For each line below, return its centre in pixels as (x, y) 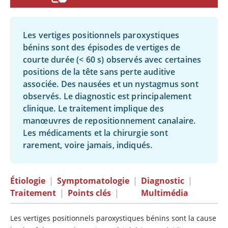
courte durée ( (51, 60)
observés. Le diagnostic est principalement (107, 96)
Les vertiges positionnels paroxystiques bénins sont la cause (113, 218)
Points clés (89, 193)
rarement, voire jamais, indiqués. (88, 145)
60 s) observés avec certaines (142, 60)
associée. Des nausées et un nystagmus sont (111, 84)
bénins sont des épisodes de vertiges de (102, 47)
